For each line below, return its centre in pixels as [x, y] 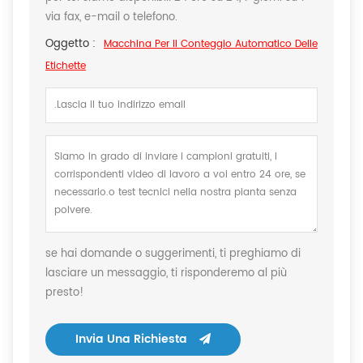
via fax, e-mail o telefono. [111, 18]
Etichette [66, 66]
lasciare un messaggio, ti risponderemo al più [166, 274]
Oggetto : [70, 45]
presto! [64, 293]
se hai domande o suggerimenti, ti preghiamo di [173, 254]
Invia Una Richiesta [131, 340]
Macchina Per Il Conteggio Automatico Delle [211, 45]
